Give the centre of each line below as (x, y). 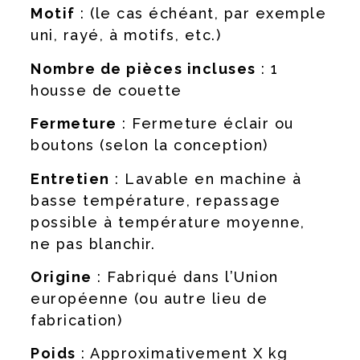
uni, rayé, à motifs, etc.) (126, 35)
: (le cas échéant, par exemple (200, 14)
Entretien (70, 178)
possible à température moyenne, (168, 222)
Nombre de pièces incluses (143, 68)
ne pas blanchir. (93, 243)
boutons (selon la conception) (149, 145)
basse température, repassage (155, 200)
